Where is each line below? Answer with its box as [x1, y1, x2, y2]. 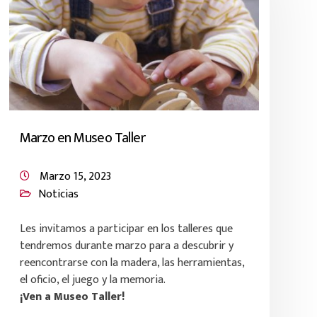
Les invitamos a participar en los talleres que [19, 219, 233, 238]
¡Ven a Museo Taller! [19, 287, 125, 306]
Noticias [38, 185, 79, 204]
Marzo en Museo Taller [19, 126, 146, 150]
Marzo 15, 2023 [39, 167, 111, 186]
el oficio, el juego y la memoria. [19, 270, 166, 289]
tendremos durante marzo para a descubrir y [19, 236, 234, 255]
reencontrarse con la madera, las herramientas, [19, 253, 244, 272]
